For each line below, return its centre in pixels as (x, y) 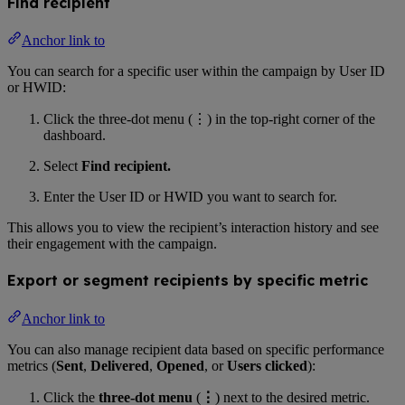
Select (62, 166)
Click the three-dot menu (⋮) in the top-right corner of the (209, 119)
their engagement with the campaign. (112, 244)
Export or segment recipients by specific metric (188, 281)
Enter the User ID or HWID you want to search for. (190, 197)
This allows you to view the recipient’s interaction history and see (193, 228)
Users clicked (267, 365)
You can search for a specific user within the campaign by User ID (196, 71)
